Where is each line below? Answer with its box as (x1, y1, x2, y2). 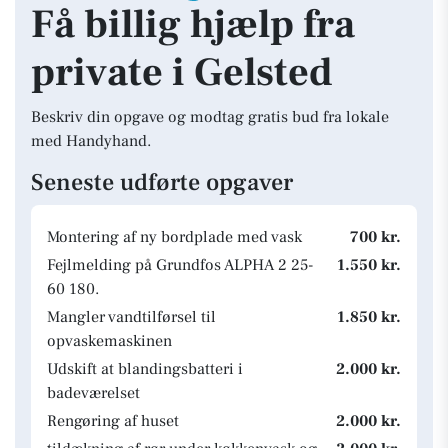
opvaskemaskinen (47, 331, 172, 351)
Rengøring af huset (47, 411, 179, 431)
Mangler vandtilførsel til (47, 307, 216, 327)
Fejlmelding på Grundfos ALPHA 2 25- (47, 255, 313, 275)
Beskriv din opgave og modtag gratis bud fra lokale (31, 107, 389, 127)
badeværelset (47, 383, 140, 403)
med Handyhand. (31, 131, 151, 151)
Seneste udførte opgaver (31, 167, 293, 198)
